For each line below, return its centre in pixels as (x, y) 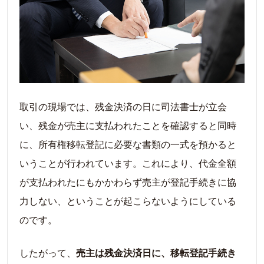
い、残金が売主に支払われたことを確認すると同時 (128, 125)
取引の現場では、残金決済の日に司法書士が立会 (123, 106)
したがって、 (48, 252)
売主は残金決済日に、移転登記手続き (156, 252)
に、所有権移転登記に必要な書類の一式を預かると (128, 144)
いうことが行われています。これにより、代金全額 (128, 163)
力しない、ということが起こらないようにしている (128, 200)
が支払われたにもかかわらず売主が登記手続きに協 (128, 181)
